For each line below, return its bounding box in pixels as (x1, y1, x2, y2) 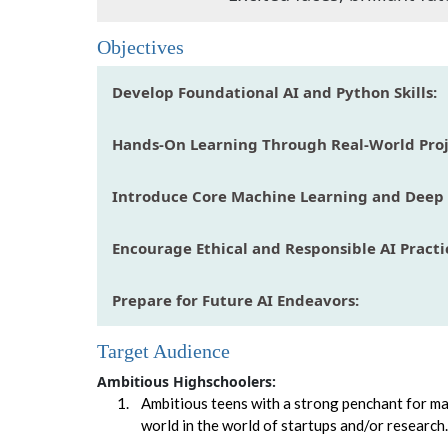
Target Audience (97, 340, 231, 363)
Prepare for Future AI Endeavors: (112, 290, 360, 311)
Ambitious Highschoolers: (97, 371, 277, 391)
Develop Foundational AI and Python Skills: (112, 82, 438, 103)
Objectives (97, 36, 185, 59)
